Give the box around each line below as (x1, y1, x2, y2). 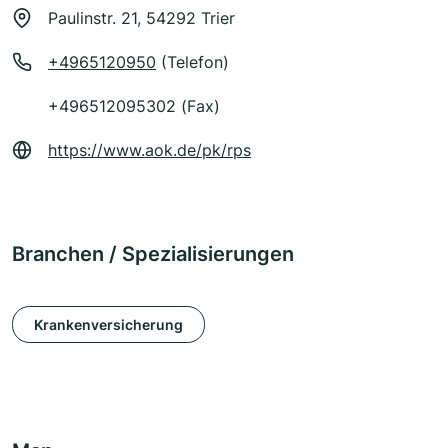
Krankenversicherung (34, 315, 183, 333)
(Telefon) (156, 52, 229, 73)
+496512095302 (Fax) (48, 96, 220, 117)
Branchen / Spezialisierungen (12, 242, 294, 267)
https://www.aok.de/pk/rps (48, 140, 251, 161)
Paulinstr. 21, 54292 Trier (48, 8, 235, 29)
